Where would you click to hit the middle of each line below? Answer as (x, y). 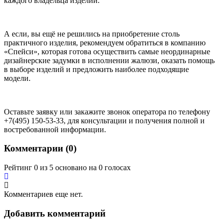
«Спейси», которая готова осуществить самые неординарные (107, 51)
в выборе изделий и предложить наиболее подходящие (96, 69)
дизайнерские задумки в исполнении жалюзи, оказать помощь (109, 60)
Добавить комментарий (55, 213)
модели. (18, 78)
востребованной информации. (55, 129)
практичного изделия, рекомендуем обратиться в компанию (105, 42)
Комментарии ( (36, 148)
